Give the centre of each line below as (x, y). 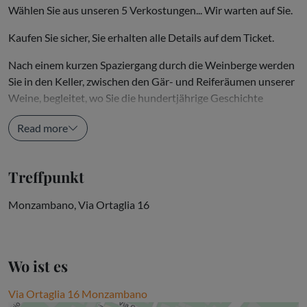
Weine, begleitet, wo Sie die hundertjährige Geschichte (136, 97)
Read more (42, 127)
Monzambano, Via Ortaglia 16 (79, 204)
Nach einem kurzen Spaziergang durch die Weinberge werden (151, 64)
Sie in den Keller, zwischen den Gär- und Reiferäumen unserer (151, 81)
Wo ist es (38, 265)
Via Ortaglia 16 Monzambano (78, 293)
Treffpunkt (46, 176)
